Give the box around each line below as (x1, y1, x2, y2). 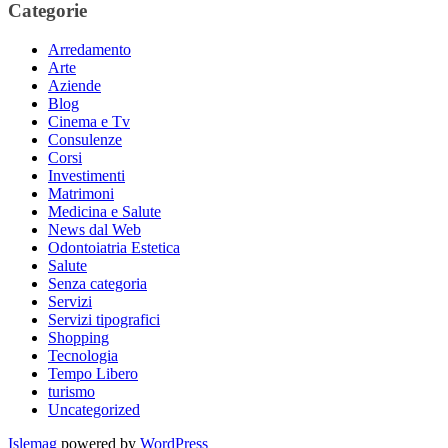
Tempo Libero (48, 364, 138, 382)
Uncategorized (48, 400, 140, 418)
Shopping (48, 328, 109, 346)
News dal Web (48, 220, 141, 238)
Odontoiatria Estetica (48, 238, 180, 256)
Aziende (48, 76, 101, 94)
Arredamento (48, 40, 131, 58)
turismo (48, 382, 95, 400)
